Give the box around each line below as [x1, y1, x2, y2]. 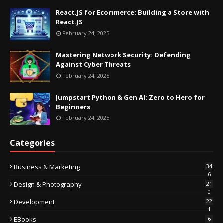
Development [14, 197, 55, 206]
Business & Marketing [14, 162, 80, 171]
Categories [10, 137, 55, 148]
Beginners [56, 102, 90, 111]
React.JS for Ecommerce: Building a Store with [56, 7, 209, 17]
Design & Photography [14, 179, 82, 189]
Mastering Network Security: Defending [56, 50, 191, 59]
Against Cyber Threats [56, 59, 131, 69]
